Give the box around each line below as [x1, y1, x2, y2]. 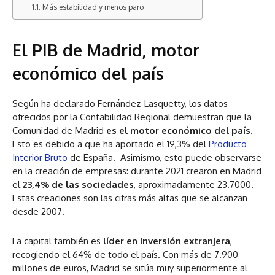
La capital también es [12, 235, 103, 247]
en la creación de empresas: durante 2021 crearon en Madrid [12, 165, 261, 177]
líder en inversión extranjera [103, 235, 230, 247]
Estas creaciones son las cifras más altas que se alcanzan [12, 192, 247, 204]
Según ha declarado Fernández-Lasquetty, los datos [12, 98, 228, 110]
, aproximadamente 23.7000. [134, 179, 254, 191]
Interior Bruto [12, 152, 68, 164]
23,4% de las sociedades [23, 179, 134, 191]
